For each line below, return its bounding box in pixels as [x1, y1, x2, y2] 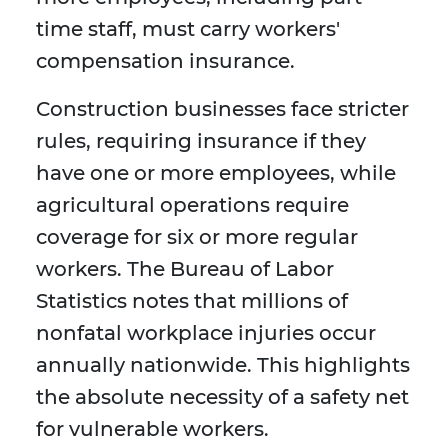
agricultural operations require [36, 193, 349, 218]
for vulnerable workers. [36, 417, 269, 442]
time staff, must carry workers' [36, 17, 340, 42]
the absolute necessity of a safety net [36, 385, 409, 410]
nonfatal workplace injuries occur [36, 321, 376, 346]
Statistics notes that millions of [36, 289, 348, 314]
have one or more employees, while [36, 161, 396, 186]
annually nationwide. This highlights [36, 353, 410, 378]
